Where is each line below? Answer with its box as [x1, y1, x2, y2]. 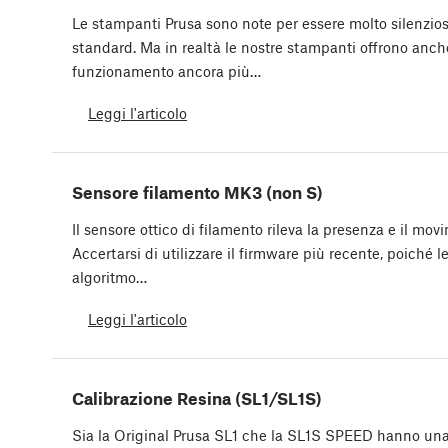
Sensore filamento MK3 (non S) [72, 182, 323, 203]
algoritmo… [72, 268, 147, 287]
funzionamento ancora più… [72, 62, 261, 81]
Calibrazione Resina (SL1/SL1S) [72, 388, 322, 409]
